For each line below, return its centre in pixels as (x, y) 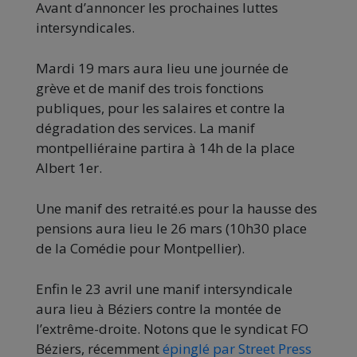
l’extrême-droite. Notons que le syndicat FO (172, 329)
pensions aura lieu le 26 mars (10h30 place (171, 229)
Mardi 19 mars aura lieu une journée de (162, 69)
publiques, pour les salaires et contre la (161, 108)
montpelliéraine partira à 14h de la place (165, 148)
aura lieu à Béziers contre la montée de (159, 309)
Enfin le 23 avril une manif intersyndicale (164, 289)
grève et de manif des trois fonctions (150, 88)
